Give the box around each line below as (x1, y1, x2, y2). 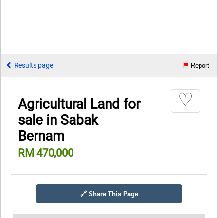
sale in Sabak (18, 111, 98, 128)
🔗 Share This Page (80, 190, 138, 198)
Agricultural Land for (18, 95, 140, 112)
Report (189, 62, 209, 69)
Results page (13, 61, 53, 69)
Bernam (18, 127, 65, 144)
